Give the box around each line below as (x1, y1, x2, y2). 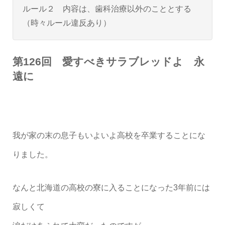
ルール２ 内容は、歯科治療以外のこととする (22, 5, 191, 13)
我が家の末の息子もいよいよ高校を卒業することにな (12, 131, 205, 140)
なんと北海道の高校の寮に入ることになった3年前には (12, 183, 210, 192)
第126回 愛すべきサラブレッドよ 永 (12, 56, 204, 67)
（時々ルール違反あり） (22, 19, 111, 27)
